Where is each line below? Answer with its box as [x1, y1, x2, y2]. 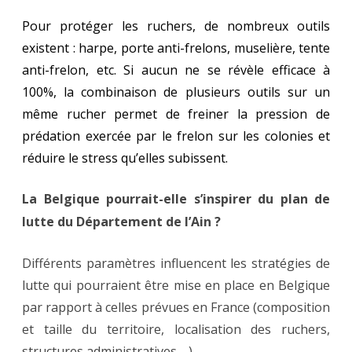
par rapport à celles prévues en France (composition [22, 298, 330, 316]
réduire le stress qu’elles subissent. [22, 148, 228, 167]
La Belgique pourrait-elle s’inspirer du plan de [22, 189, 330, 207]
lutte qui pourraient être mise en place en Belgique [22, 276, 330, 294]
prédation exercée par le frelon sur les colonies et [22, 126, 330, 145]
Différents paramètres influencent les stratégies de [22, 254, 330, 272]
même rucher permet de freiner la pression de [22, 104, 330, 123]
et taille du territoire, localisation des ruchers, [22, 320, 330, 338]
